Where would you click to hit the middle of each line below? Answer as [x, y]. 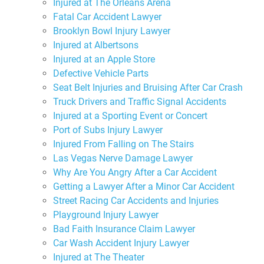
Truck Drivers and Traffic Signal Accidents [140, 101]
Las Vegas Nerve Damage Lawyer [123, 158]
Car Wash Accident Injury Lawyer [121, 243]
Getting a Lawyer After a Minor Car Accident [144, 186]
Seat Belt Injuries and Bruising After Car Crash [148, 87]
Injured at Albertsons [96, 45]
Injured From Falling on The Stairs [123, 144]
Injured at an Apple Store [104, 59]
